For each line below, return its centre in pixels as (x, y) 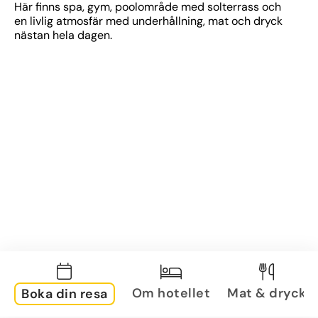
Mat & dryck (267, 293)
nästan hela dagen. (63, 35)
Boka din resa (65, 294)
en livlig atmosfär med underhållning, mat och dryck (148, 21)
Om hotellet (171, 293)
